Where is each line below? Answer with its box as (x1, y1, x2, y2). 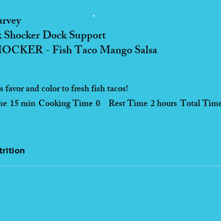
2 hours (150, 96, 177, 112)
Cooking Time (38, 96, 93, 112)
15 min (10, 96, 36, 112)
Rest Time (109, 96, 147, 112)
